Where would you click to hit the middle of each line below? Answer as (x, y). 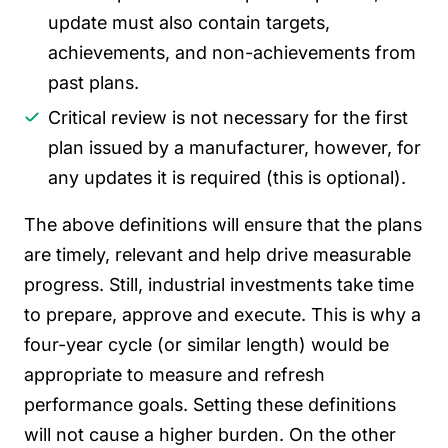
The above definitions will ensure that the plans (223, 225)
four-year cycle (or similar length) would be (206, 345)
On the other (342, 435)
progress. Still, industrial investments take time (219, 285)
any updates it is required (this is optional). (227, 177)
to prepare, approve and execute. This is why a (222, 315)
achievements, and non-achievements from (232, 53)
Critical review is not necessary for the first (228, 117)
